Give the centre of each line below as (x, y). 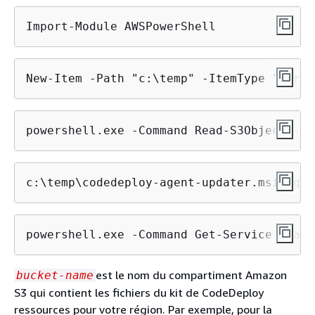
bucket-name (55, 275)
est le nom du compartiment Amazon (191, 275)
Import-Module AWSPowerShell (121, 26)
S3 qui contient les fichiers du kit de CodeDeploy (139, 292)
